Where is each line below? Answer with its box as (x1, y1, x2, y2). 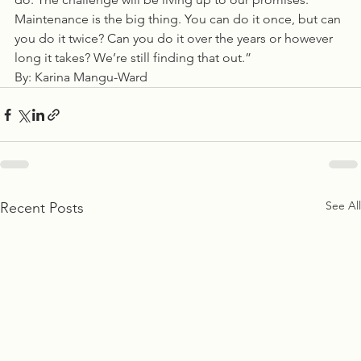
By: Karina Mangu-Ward (15, 69, 154, 85)
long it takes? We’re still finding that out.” (15, 50, 251, 65)
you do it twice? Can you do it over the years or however (15, 31, 336, 46)
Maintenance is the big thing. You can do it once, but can (15, 11, 344, 27)
